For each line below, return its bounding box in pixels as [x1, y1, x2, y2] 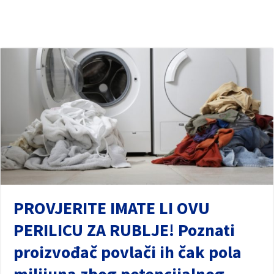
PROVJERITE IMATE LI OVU [13, 196, 210, 219]
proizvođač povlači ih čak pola [13, 240, 242, 263]
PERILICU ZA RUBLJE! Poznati [13, 218, 235, 241]
